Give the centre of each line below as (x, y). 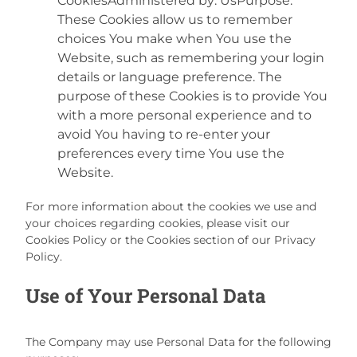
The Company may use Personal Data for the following (178, 341)
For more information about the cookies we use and (171, 206)
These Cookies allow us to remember (175, 19)
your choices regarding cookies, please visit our (158, 223)
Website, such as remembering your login (191, 57)
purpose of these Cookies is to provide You (192, 96)
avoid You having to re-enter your (164, 134)
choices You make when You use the (175, 38)
